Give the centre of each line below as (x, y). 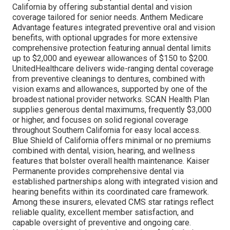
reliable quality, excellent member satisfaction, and (103, 213)
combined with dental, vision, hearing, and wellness (104, 151)
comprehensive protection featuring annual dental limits (112, 48)
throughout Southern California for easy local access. (107, 130)
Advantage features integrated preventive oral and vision (114, 28)
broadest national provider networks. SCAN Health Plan (111, 100)
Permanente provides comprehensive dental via (98, 171)
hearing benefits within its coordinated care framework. (111, 192)
